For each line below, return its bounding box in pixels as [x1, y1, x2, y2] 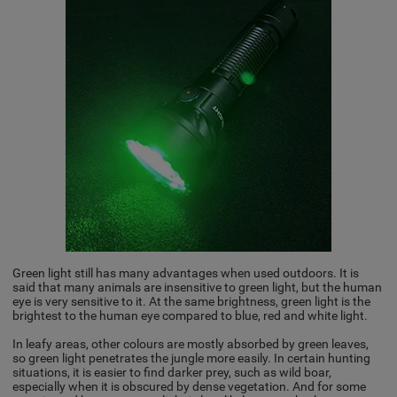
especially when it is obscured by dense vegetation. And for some [12, 378, 367, 393]
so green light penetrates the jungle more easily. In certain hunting [12, 350, 371, 365]
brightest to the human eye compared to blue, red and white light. [12, 307, 369, 323]
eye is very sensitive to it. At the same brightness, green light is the [12, 293, 371, 308]
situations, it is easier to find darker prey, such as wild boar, [12, 364, 332, 379]
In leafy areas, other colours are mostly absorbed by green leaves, [12, 336, 370, 351]
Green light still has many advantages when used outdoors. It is [12, 265, 360, 280]
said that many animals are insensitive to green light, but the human [12, 279, 383, 294]
